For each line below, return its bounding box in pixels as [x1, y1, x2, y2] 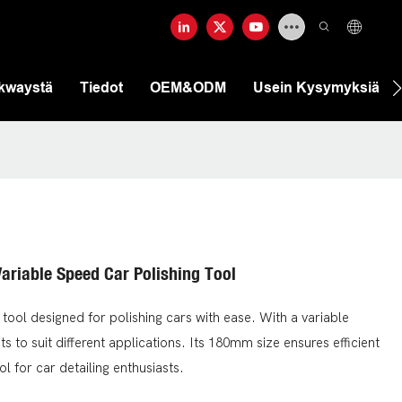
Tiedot [80, 79, 123, 95]
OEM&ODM [150, 79, 226, 95]
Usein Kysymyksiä [253, 79, 380, 95]
